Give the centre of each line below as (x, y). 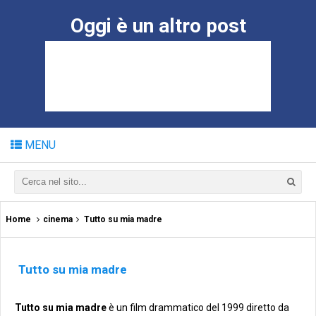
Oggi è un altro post (158, 26)
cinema (58, 219)
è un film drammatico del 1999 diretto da (198, 308)
